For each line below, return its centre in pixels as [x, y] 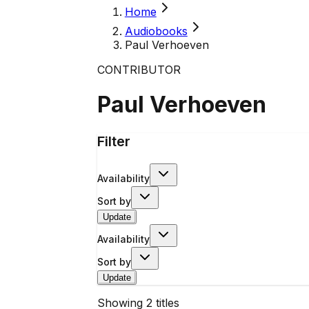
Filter [113, 141]
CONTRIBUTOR [139, 70]
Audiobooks [156, 31]
